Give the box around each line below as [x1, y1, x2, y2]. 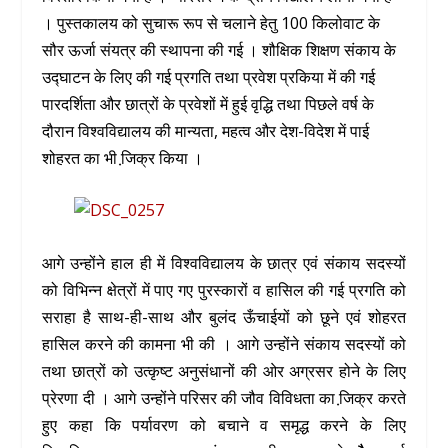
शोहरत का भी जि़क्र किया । [42, 146, 204, 169]
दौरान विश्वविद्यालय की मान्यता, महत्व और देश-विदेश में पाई [42, 119, 370, 142]
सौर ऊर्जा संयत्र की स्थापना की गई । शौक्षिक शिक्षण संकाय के [42, 38, 397, 61]
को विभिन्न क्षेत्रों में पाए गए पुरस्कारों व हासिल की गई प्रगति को [42, 278, 406, 301]
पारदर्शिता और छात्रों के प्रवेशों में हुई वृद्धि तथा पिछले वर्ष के [42, 92, 375, 115]
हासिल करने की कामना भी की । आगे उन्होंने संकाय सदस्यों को [42, 332, 406, 355]
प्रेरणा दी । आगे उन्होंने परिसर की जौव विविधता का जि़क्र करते [42, 386, 406, 409]
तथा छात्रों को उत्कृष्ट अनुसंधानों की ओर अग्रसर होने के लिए [42, 359, 406, 382]
